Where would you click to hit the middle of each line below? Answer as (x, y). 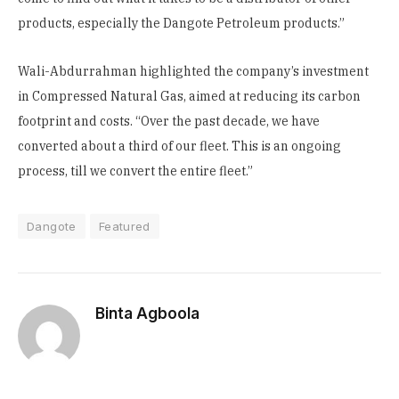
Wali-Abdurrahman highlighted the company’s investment (193, 72)
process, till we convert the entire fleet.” (135, 171)
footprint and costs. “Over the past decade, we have (169, 122)
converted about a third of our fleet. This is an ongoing (179, 147)
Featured (124, 227)
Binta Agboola (147, 314)
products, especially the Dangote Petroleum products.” (181, 24)
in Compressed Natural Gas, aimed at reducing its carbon (189, 97)
